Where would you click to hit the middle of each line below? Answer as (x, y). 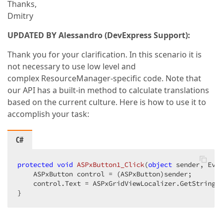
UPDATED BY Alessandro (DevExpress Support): (99, 35)
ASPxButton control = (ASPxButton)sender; (109, 174)
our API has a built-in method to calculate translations (108, 90)
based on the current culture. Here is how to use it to (107, 102)
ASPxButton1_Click (111, 165)
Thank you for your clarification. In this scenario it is (105, 55)
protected (35, 165)
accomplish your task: (48, 114)
